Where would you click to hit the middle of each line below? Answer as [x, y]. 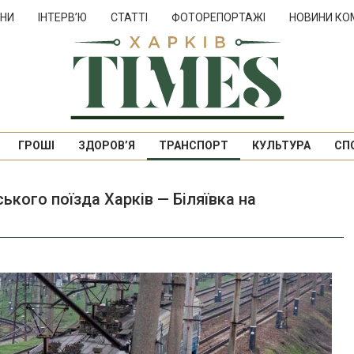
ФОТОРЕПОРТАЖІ [218, 17]
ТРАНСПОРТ [193, 145]
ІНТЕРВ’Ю [62, 17]
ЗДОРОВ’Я [106, 145]
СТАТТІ [129, 17]
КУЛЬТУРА [281, 145]
